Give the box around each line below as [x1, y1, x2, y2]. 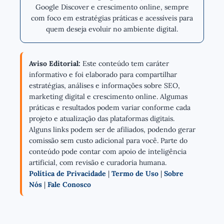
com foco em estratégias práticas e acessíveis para [31, 13, 193, 22]
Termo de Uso [111, 168, 158, 178]
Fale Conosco [47, 179, 91, 189]
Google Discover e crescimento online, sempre [35, 2, 189, 11]
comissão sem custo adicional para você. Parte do [29, 135, 187, 145]
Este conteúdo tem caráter [80, 58, 169, 68]
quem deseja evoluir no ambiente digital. [46, 24, 178, 33]
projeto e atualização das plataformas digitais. [29, 113, 174, 123]
